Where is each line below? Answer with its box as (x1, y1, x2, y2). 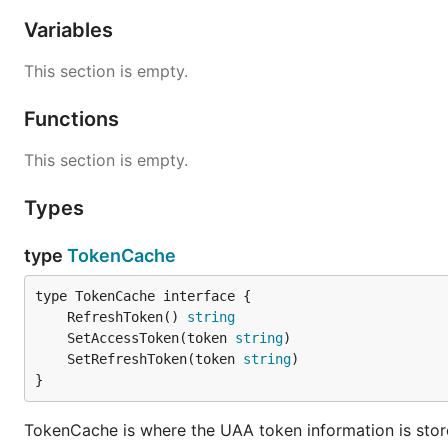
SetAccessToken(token (67, 330, 235, 346)
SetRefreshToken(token (67, 351, 243, 367)
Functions (24, 107, 124, 131)
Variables (24, 18, 118, 42)
